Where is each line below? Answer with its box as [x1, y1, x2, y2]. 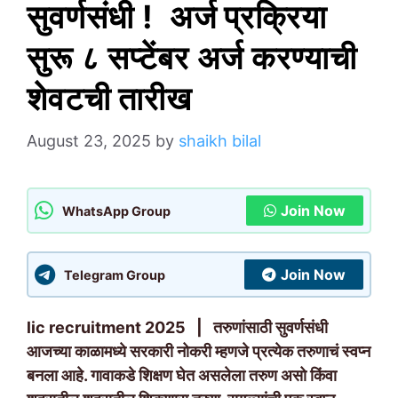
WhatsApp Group [62, 203, 171, 219]
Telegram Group [64, 267, 165, 283]
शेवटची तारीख [27, 79, 200, 118]
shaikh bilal [179, 131, 261, 150]
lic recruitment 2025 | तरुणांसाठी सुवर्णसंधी [27, 318, 328, 337]
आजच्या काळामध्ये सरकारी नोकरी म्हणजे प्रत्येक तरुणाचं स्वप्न [27, 342, 370, 361]
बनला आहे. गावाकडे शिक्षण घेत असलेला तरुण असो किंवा [27, 366, 337, 385]
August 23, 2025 [27, 131, 151, 150]
